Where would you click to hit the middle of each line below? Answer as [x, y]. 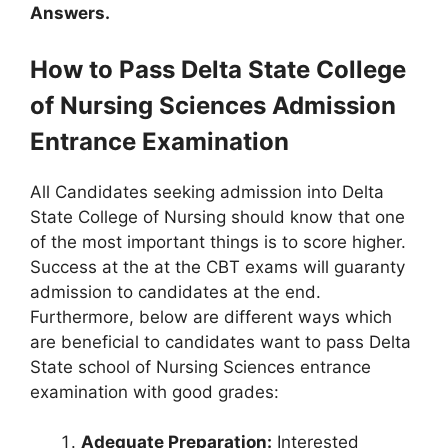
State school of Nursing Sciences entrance [200, 366]
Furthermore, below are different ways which [211, 316]
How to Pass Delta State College [218, 69]
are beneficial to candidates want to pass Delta [220, 341]
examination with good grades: [154, 391]
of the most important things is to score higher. [218, 241]
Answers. [70, 13]
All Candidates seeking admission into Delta [207, 191]
